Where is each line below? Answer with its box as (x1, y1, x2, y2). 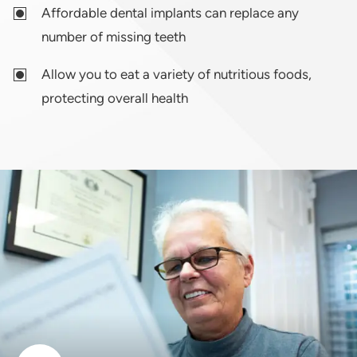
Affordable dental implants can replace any (41, 5, 300, 22)
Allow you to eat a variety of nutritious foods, (41, 66, 312, 83)
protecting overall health (41, 90, 189, 107)
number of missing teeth (41, 29, 186, 45)
